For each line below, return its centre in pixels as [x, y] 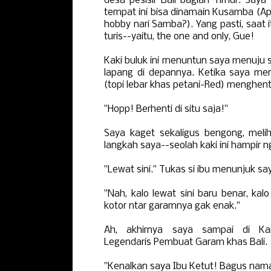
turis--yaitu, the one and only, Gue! [179, 37]
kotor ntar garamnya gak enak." [172, 206]
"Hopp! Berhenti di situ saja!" [166, 109]
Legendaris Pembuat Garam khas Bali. [186, 242]
